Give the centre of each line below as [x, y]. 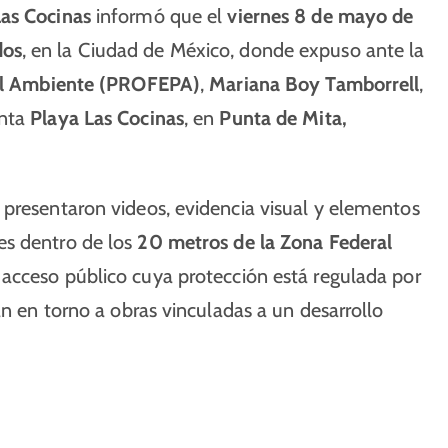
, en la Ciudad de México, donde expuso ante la [223, 50]
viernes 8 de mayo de [320, 16]
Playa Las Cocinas [107, 118]
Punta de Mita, [283, 118]
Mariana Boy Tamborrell [314, 84]
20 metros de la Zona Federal [265, 242]
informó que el [159, 16]
